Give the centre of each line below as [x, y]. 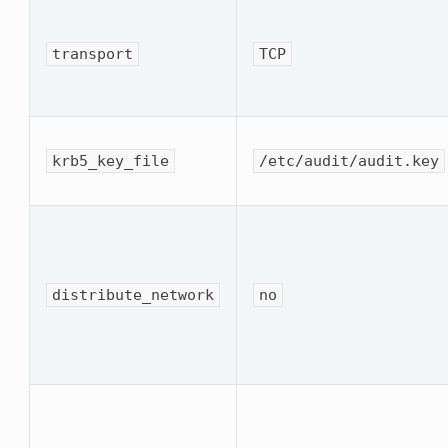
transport [93, 53]
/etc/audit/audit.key [349, 160]
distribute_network [133, 294]
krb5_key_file [111, 160]
